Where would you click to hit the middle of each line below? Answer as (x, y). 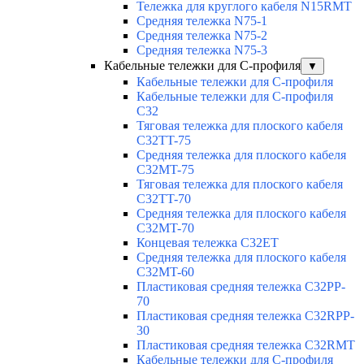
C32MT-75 (165, 170)
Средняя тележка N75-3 (202, 50)
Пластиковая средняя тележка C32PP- (241, 287)
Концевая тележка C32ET (208, 243)
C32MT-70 (165, 228)
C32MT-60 (165, 272)
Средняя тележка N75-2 (202, 36)
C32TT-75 (164, 141)
